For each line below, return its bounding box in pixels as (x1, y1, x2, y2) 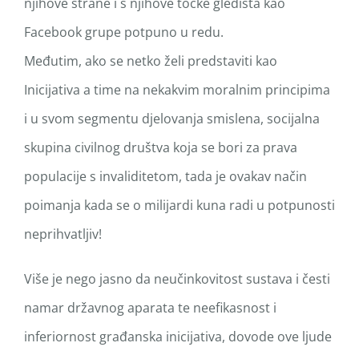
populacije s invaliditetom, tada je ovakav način (24, 167, 307, 185)
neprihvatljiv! (24, 224, 102, 243)
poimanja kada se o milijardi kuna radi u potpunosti (24, 196, 335, 214)
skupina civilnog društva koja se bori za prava (24, 138, 297, 156)
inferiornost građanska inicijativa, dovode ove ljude (24, 327, 332, 345)
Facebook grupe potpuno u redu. (24, 22, 224, 41)
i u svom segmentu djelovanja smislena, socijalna (24, 109, 320, 127)
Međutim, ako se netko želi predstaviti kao (24, 51, 277, 70)
